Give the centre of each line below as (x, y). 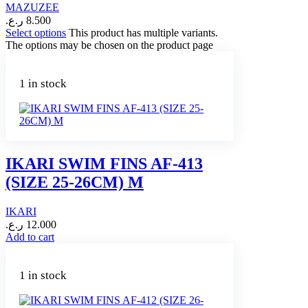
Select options (36, 33)
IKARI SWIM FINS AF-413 (104, 164)
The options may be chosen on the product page (109, 45)
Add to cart (30, 237)
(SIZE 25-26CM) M (75, 183)
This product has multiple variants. (143, 33)
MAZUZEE (32, 8)
